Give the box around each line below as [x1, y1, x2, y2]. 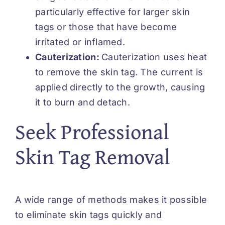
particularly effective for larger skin [35, 7, 190, 18]
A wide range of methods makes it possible [15, 194, 207, 205]
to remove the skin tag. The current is [35, 67, 203, 78]
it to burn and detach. [35, 97, 130, 108]
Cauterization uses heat [101, 52, 207, 63]
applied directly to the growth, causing [35, 82, 205, 93]
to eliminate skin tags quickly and [15, 209, 162, 220]
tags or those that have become [35, 22, 177, 33]
